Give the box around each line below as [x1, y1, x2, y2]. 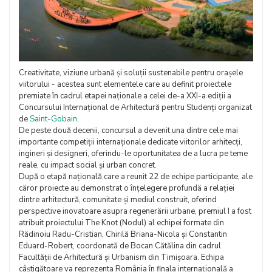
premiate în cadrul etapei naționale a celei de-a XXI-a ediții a [19, 90, 231, 101]
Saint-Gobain [30, 114, 77, 124]
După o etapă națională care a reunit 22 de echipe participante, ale [19, 171, 253, 182]
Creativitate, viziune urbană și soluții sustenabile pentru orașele [19, 67, 243, 78]
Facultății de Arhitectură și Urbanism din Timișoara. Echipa [19, 252, 224, 263]
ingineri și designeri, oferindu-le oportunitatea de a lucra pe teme [19, 148, 248, 159]
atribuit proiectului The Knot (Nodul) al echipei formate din [19, 217, 224, 228]
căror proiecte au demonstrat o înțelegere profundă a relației [19, 183, 234, 194]
